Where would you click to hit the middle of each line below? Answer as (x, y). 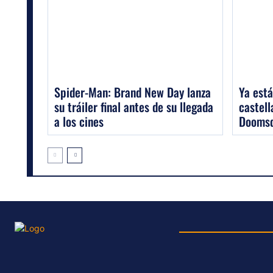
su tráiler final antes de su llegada (134, 106)
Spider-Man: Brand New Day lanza (133, 92)
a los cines (79, 121)
